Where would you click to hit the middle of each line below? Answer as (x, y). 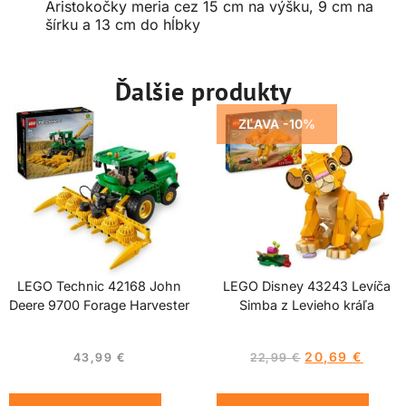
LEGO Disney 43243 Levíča (307, 286)
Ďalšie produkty (203, 91)
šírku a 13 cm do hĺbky (123, 24)
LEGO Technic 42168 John (99, 286)
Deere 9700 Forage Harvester (99, 305)
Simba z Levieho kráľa (307, 305)
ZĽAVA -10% (277, 124)
